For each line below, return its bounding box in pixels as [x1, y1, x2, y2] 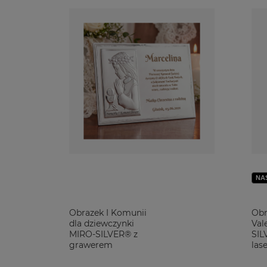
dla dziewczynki [69, 218, 134, 229]
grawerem [69, 240, 113, 250]
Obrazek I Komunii [69, 207, 147, 218]
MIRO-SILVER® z [69, 229, 138, 240]
